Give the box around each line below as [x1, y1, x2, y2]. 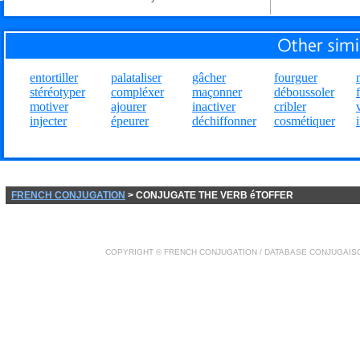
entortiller [30, 71, 78, 84]
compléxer [111, 85, 164, 99]
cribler [274, 100, 306, 113]
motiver [30, 100, 68, 113]
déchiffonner [192, 114, 256, 128]
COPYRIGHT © [105, 247, 164, 256]
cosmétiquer [274, 114, 335, 128]
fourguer [274, 71, 317, 84]
